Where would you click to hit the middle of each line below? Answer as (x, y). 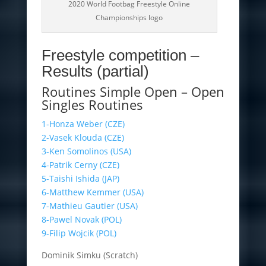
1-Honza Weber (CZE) (83, 123)
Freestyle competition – (120, 55)
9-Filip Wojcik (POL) (79, 233)
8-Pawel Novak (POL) (81, 219)
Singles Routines (92, 104)
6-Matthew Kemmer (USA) (92, 192)
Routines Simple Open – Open (133, 91)
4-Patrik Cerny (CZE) (80, 164)
